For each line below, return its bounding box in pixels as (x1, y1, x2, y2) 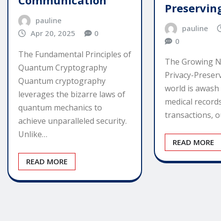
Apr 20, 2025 (30, 28, 75, 38)
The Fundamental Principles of (18, 49, 131, 60)
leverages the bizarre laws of (18, 89, 125, 100)
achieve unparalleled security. (18, 115, 127, 127)
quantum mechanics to (18, 102, 102, 113)
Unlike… (18, 129, 47, 140)
